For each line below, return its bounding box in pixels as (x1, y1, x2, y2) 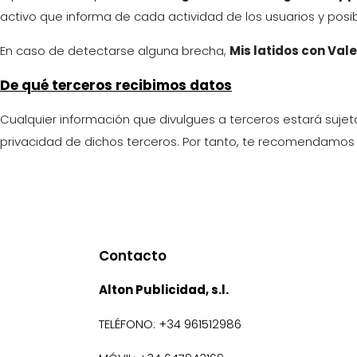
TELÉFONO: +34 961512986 (99, 315, 241, 332)
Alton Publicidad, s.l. (99, 280, 229, 298)
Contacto (99, 245, 167, 265)
